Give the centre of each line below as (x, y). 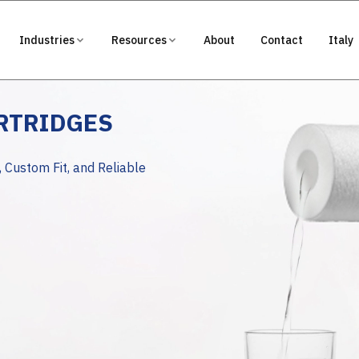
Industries (47, 40)
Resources (139, 40)
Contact (282, 40)
